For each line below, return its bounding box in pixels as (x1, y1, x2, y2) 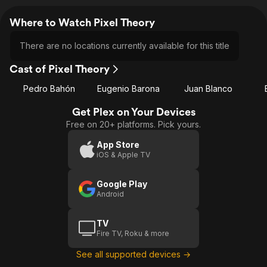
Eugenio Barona (97, 83, 160, 94)
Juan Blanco (184, 83, 232, 94)
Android (97, 190, 124, 198)
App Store (97, 139, 139, 150)
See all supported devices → (76, 249, 191, 259)
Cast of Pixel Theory (10, 63, 110, 75)
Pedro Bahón (23, 83, 76, 94)
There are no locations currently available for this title (20, 41, 229, 51)
